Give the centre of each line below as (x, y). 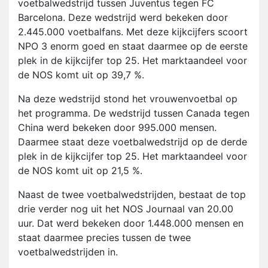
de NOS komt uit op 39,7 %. (81, 75)
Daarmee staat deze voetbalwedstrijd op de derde (133, 142)
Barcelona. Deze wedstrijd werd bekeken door (123, 18)
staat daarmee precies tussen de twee (104, 238)
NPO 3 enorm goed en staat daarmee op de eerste (133, 46)
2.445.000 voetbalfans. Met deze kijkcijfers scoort (133, 32)
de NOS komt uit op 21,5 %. (80, 171)
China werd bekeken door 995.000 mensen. (117, 128)
